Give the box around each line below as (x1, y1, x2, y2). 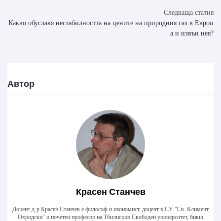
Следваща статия (164, 9, 214, 17)
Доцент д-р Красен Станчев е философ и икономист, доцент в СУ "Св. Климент (12, 206, 209, 213)
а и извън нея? (170, 30, 214, 37)
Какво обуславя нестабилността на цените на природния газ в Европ (8, 19, 214, 27)
